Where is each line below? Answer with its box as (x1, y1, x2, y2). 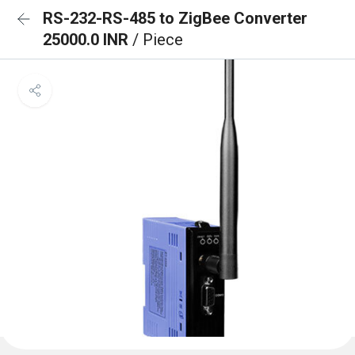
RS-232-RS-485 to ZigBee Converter (43, 9, 307, 28)
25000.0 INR (43, 30, 132, 49)
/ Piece (132, 30, 183, 49)
